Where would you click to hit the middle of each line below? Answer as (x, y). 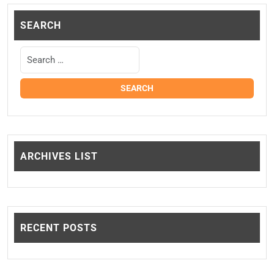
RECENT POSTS (59, 228)
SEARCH (41, 26)
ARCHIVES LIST (59, 157)
